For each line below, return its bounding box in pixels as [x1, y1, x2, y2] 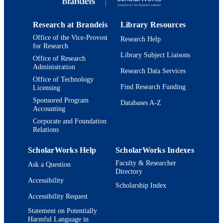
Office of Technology [33, 75, 94, 83]
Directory [115, 167, 142, 175]
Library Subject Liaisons [120, 51, 190, 59]
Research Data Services [120, 67, 186, 75]
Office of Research [33, 54, 86, 62]
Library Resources [120, 20, 186, 29]
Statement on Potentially [28, 206, 97, 215]
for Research [33, 41, 68, 50]
